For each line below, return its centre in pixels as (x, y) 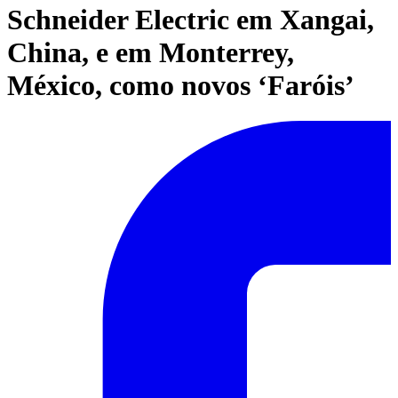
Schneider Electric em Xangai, (191, 19)
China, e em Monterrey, (151, 52)
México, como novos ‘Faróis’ (181, 85)
